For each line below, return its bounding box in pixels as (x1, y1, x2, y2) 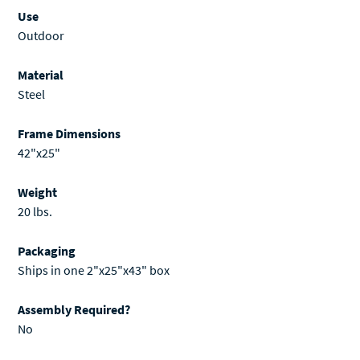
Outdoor (18, 27, 64, 44)
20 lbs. (18, 203, 52, 220)
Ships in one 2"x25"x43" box (18, 262, 170, 279)
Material (18, 67, 63, 84)
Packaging (18, 243, 76, 260)
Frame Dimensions (18, 125, 121, 142)
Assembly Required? (18, 301, 130, 318)
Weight (18, 184, 57, 201)
